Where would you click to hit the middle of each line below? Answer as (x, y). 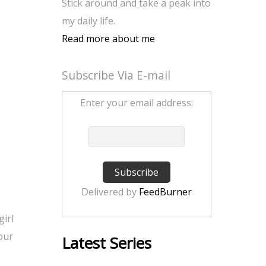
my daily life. (88, 21)
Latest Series (107, 243)
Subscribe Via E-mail (116, 75)
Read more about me (108, 39)
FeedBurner (165, 192)
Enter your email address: (137, 103)
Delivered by (110, 192)
